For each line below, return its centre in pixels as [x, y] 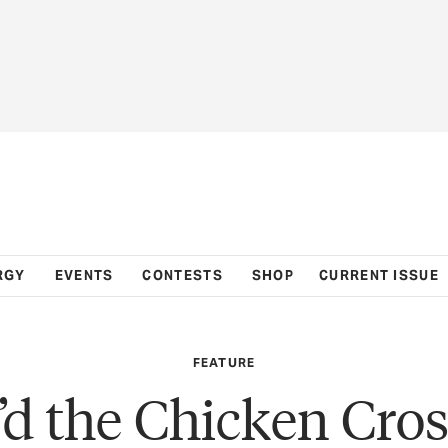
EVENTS [84, 275]
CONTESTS [182, 275]
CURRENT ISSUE [379, 275]
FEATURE [224, 362]
